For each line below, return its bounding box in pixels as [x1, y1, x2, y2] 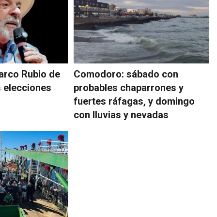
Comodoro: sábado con [74, 68, 179, 80]
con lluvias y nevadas [74, 109, 169, 121]
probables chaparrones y [74, 82, 184, 94]
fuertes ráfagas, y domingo [74, 95, 195, 108]
